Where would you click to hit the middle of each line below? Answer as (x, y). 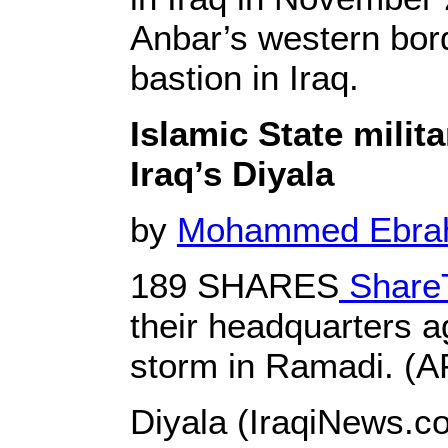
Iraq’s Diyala (232, 173)
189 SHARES (234, 285)
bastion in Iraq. (244, 77)
